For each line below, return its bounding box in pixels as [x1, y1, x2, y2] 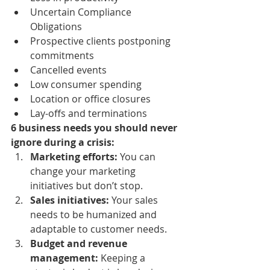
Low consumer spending [30, 77, 142, 91]
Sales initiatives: [30, 193, 111, 207]
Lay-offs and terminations [30, 106, 147, 120]
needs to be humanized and [30, 207, 159, 221]
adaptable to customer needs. [30, 222, 167, 236]
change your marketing [30, 164, 138, 178]
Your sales [111, 193, 160, 207]
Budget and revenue [30, 236, 130, 250]
